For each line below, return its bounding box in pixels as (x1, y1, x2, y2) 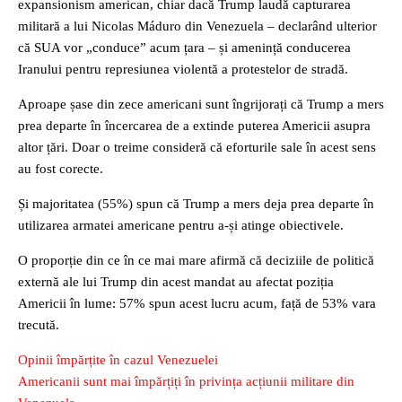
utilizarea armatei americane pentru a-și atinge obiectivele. (18, 218, 344, 232)
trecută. (18, 318, 59, 332)
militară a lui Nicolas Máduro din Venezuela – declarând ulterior (18, 19, 377, 33)
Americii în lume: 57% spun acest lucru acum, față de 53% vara (18, 296, 376, 310)
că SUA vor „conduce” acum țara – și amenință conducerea (18, 40, 351, 55)
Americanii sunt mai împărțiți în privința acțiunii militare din (18, 374, 354, 389)
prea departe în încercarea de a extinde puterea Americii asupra (18, 118, 371, 133)
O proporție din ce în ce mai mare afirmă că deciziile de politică (18, 253, 374, 267)
